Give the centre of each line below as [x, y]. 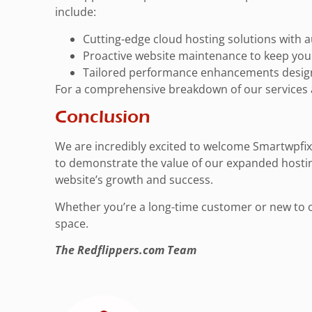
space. [72, 223]
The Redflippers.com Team [126, 250]
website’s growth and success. [134, 180]
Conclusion [103, 117]
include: [76, 12]
